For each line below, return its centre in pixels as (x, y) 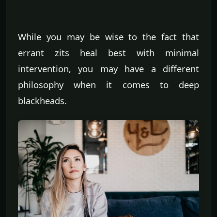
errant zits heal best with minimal (108, 53)
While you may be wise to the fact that (108, 37)
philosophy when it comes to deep (108, 85)
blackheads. (42, 101)
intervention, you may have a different (108, 69)
